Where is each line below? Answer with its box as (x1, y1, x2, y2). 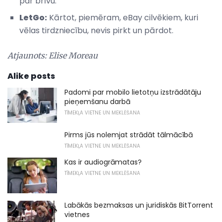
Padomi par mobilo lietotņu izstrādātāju (64, 87, 201, 97)
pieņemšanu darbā (64, 96, 130, 107)
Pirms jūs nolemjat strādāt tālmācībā (64, 130, 193, 140)
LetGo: (19, 11, 47, 23)
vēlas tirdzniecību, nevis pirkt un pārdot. (19, 24, 173, 36)
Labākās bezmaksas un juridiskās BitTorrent (64, 200, 213, 211)
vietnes (64, 210, 90, 220)
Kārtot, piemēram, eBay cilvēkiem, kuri (47, 11, 198, 23)
